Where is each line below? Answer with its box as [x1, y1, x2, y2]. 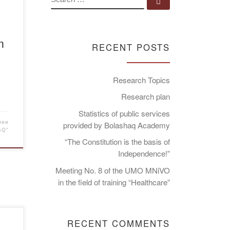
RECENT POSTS [92, 41, 170, 53]
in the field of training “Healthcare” [58, 176, 170, 187]
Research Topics [113, 74, 170, 85]
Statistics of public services [79, 107, 170, 119]
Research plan [121, 91, 170, 102]
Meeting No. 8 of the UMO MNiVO [55, 164, 170, 176]
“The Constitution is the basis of [65, 136, 170, 147]
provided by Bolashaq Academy [63, 119, 170, 130]
